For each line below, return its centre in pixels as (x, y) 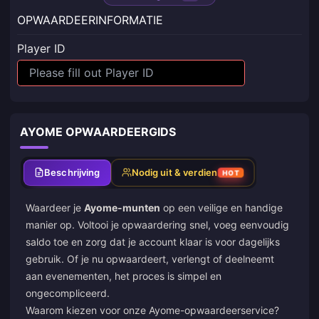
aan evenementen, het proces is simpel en (124, 276)
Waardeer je (55, 207)
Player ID (41, 48)
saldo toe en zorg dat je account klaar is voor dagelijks (153, 241)
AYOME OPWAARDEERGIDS (98, 131)
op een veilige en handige (221, 207)
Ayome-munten (122, 207)
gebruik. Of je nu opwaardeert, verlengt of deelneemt (150, 258)
